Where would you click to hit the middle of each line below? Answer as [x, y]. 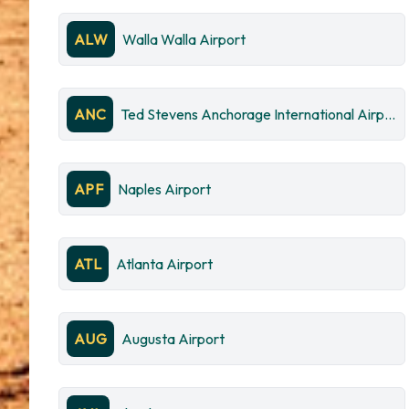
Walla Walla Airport [184, 39]
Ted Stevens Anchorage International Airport [390, 114]
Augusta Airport [173, 339]
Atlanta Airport [165, 264]
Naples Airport [165, 189]
